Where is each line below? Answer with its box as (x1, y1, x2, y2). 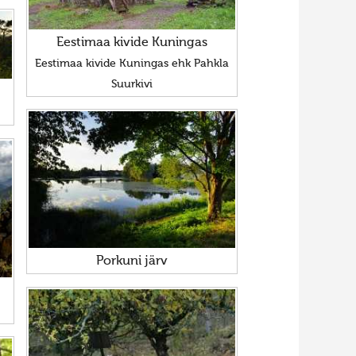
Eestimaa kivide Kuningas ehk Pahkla (34, 58, 229, 70)
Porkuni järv (95, 255, 168, 269)
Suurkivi (110, 79, 153, 91)
